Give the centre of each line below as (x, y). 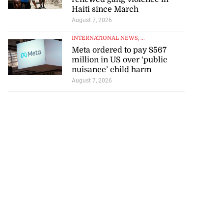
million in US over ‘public (119, 60)
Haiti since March (105, 9)
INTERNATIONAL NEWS (105, 38)
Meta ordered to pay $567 (119, 50)
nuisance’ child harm (111, 70)
